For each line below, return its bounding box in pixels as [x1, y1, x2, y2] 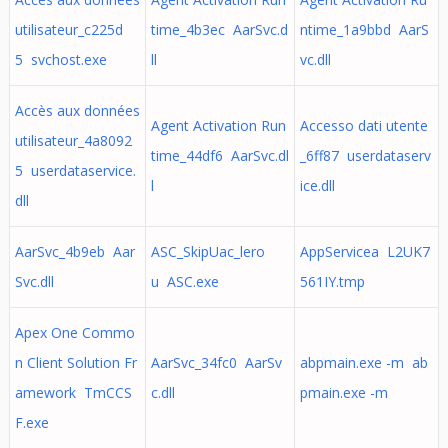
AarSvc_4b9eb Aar [14, 242, 135, 261]
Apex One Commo [14, 323, 135, 342]
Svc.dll [14, 272, 54, 291]
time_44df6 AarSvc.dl [150, 146, 289, 165]
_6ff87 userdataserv [299, 146, 431, 165]
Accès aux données [14, 101, 140, 120]
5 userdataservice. [14, 161, 136, 180]
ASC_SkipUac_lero [150, 242, 265, 261]
